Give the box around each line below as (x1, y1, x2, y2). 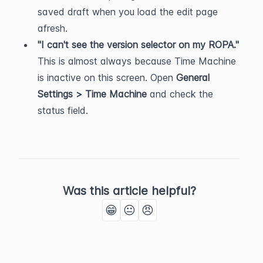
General (176, 72, 210, 83)
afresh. (38, 22, 68, 34)
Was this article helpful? (62, 184, 196, 198)
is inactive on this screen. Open (38, 72, 176, 83)
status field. (38, 104, 88, 116)
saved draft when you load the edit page (38, 6, 218, 18)
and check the (147, 88, 213, 100)
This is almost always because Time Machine (38, 55, 236, 67)
